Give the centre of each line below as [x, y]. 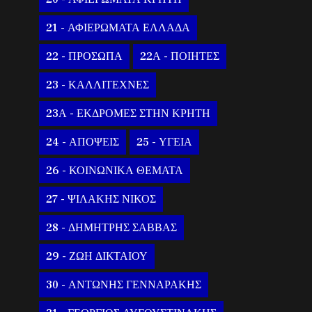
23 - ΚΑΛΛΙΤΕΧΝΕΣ [98, 85]
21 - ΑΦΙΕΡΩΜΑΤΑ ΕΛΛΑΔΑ [118, 28]
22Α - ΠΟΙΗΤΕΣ [180, 57]
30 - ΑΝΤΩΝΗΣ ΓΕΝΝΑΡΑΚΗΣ [124, 285]
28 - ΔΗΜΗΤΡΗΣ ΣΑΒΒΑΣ [112, 228]
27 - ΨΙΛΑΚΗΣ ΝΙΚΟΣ [101, 200]
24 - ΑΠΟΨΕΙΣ [83, 142]
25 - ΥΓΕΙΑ [165, 142]
